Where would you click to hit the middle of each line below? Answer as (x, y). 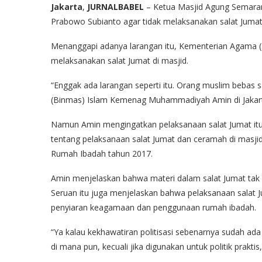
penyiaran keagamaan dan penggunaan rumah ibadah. (154, 207)
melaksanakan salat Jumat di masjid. (120, 61)
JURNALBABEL (116, 7)
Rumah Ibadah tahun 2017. (102, 154)
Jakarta (67, 7)
